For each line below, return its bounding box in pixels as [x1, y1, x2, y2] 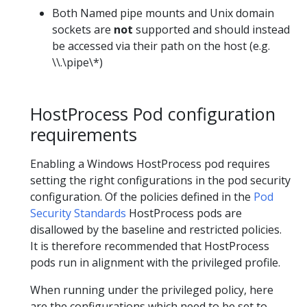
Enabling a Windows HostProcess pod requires [30, 156, 270, 172]
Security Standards [30, 206, 126, 221]
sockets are [52, 21, 114, 37]
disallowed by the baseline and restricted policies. [30, 222, 282, 238]
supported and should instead [133, 21, 290, 37]
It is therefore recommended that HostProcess [30, 238, 269, 254]
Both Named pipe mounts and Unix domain [52, 5, 274, 21]
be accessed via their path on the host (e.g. [52, 38, 270, 53]
